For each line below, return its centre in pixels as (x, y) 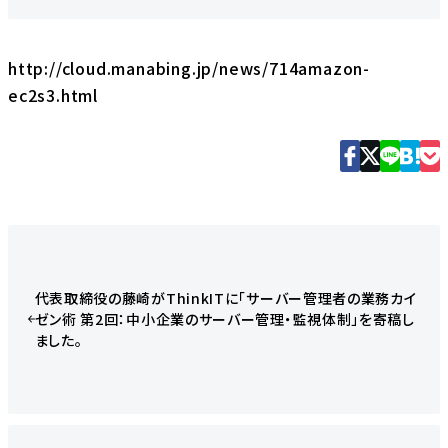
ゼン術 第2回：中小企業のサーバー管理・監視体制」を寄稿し (224, 318)
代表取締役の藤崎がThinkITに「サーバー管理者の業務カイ (225, 297)
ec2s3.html (53, 94)
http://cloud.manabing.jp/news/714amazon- (189, 67)
